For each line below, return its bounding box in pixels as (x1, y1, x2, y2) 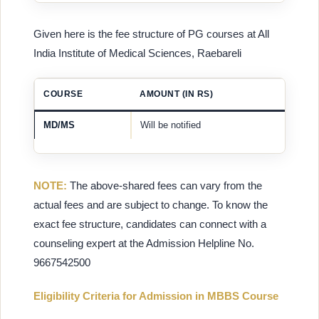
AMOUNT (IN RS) (140, 89, 213, 100)
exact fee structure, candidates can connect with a (33, 217, 266, 230)
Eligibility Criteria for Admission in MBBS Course (33, 290, 278, 303)
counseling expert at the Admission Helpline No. (33, 236, 254, 249)
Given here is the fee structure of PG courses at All (33, 28, 269, 41)
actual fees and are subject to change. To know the (33, 198, 268, 211)
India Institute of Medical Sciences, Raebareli (33, 47, 241, 60)
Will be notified (140, 120, 201, 131)
